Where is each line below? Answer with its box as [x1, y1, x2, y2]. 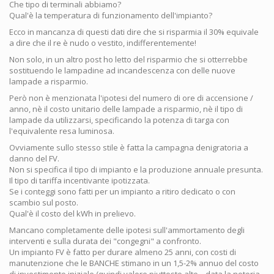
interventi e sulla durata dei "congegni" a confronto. [9, 235, 201, 246]
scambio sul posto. [9, 196, 78, 208]
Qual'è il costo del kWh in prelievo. [9, 207, 136, 219]
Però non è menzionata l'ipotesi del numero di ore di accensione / [9, 92, 253, 103]
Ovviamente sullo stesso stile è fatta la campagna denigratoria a [9, 141, 248, 153]
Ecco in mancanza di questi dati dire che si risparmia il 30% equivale [9, 26, 259, 37]
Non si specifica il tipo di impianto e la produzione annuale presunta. [9, 163, 263, 175]
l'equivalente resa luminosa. [9, 125, 114, 136]
